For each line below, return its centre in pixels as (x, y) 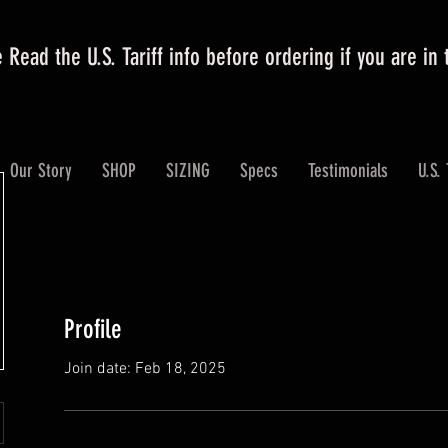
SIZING (188, 170)
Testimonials (348, 170)
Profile (93, 329)
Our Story (41, 170)
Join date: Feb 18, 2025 (145, 368)
